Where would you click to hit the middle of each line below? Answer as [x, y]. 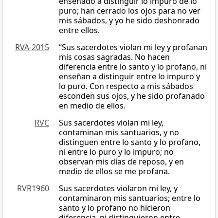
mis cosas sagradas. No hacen [114, 57]
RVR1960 [33, 189]
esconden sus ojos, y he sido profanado [132, 96]
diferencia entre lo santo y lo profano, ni [133, 67]
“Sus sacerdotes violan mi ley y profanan [133, 47]
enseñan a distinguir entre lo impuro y [129, 77]
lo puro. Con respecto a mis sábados [126, 86]
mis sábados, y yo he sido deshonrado [129, 21]
